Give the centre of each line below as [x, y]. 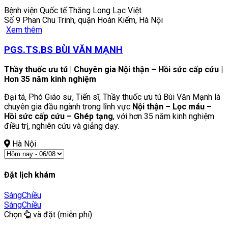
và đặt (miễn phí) [62, 214]
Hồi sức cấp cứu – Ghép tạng [59, 117]
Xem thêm [24, 30]
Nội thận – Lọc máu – [172, 107]
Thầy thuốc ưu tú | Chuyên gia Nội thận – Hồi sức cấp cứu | [113, 70]
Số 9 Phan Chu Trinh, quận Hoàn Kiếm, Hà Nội [83, 20]
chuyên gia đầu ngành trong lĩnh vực [68, 107]
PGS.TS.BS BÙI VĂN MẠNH [63, 50]
